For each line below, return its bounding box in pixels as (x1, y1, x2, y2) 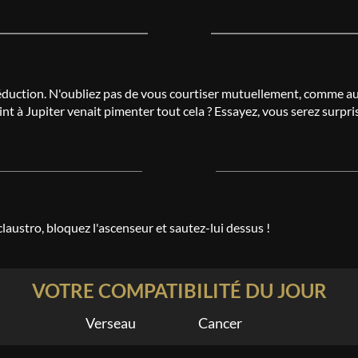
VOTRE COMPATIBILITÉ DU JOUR (31, 279, 327, 302)
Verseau (94, 313, 136, 332)
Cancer (208, 313, 242, 332)
